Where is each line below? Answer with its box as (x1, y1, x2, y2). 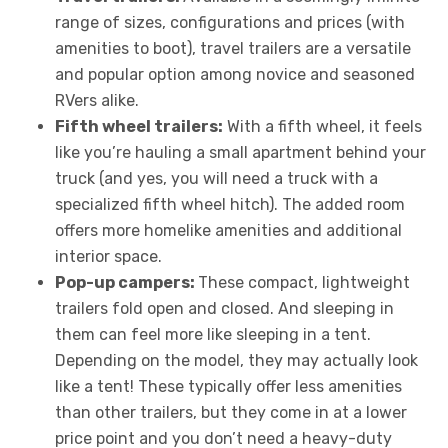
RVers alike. (55, 90, 139, 110)
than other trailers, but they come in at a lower (55, 402, 407, 422)
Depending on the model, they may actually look (55, 350, 418, 370)
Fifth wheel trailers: (55, 116, 223, 136)
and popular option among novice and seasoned (55, 64, 415, 84)
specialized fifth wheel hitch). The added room (55, 194, 405, 214)
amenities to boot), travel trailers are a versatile (55, 38, 411, 58)
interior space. (55, 246, 162, 266)
